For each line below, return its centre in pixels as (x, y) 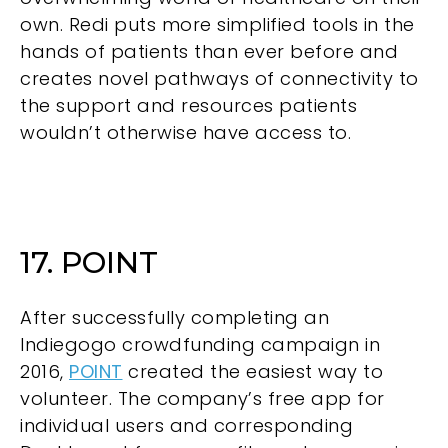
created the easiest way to (252, 371)
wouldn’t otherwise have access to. (185, 133)
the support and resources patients (188, 106)
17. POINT (89, 263)
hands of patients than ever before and (209, 52)
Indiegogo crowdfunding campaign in (200, 344)
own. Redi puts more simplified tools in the (217, 25)
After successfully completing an (174, 317)
